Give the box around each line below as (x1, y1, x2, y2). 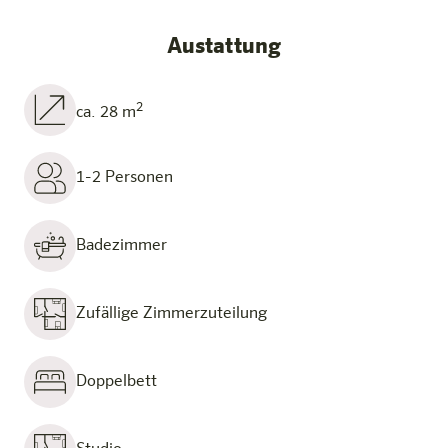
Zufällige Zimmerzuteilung (76, 306, 267, 322)
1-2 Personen (76, 170, 173, 186)
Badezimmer (76, 238, 167, 254)
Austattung (166, 36, 282, 58)
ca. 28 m (76, 104, 136, 121)
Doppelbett (76, 374, 157, 390)
